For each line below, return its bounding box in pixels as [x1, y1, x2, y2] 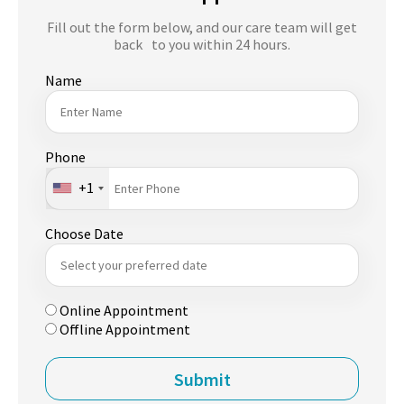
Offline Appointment [60, 319, 190, 338]
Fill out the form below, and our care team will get [47, 17, 357, 36]
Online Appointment [60, 300, 188, 319]
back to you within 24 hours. [114, 34, 290, 53]
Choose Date [45, 224, 124, 243]
